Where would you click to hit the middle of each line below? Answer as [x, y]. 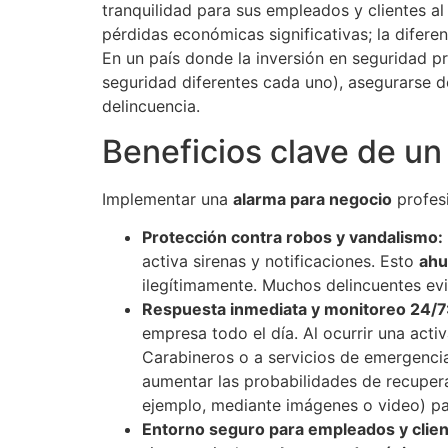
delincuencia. [151, 106]
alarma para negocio [312, 198]
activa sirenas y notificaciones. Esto [280, 260]
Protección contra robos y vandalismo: [292, 236]
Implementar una [167, 198]
